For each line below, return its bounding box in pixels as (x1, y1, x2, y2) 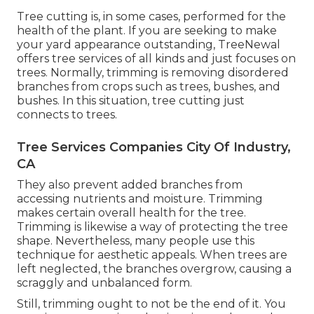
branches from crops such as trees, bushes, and (17, 80, 280, 94)
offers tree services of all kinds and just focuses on (17, 52, 296, 66)
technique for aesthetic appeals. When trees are (17, 248, 287, 262)
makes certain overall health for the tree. (17, 206, 246, 220)
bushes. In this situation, (17, 94, 152, 108)
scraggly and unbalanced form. (17, 276, 192, 290)
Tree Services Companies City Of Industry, (17, 139, 291, 156)
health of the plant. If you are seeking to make (17, 24, 277, 38)
